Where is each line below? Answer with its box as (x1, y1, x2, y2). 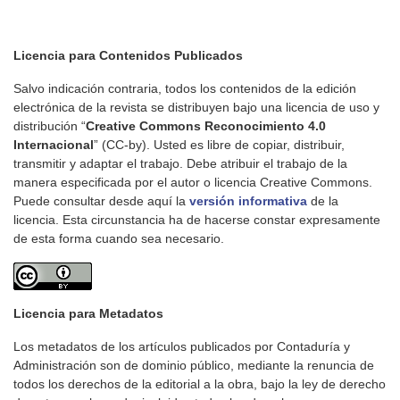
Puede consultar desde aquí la (13, 194, 189, 209)
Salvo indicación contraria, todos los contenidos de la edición (13, 81, 356, 96)
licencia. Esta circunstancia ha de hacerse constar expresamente (13, 212, 380, 228)
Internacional (13, 137, 94, 153)
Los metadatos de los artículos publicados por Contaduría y (13, 339, 350, 354)
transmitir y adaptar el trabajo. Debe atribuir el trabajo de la (13, 156, 347, 171)
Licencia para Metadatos (13, 306, 163, 321)
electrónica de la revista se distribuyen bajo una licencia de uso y (13, 100, 379, 115)
